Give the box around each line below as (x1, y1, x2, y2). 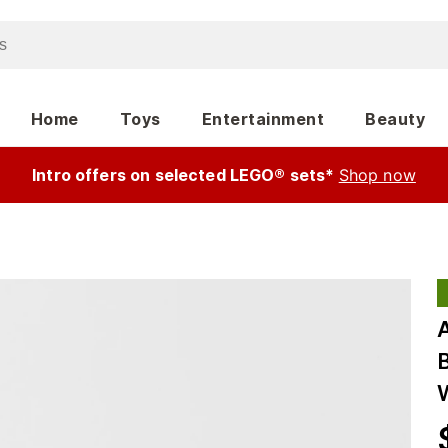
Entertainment (201, 109, 325, 129)
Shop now (338, 165, 416, 185)
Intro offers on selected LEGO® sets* (32, 165, 335, 185)
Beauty (365, 109, 426, 129)
